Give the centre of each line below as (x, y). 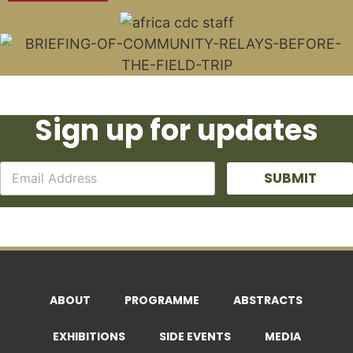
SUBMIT (290, 178)
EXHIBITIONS (89, 336)
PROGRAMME (162, 300)
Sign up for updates (176, 130)
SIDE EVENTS (195, 336)
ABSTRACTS (268, 300)
